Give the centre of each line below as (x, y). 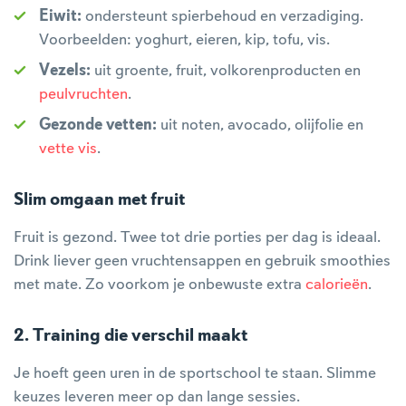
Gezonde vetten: (98, 125)
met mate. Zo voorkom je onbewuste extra (159, 285)
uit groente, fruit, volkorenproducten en (226, 71)
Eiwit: (60, 16)
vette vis (68, 149)
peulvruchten (83, 94)
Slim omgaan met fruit (99, 200)
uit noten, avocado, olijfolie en (260, 125)
